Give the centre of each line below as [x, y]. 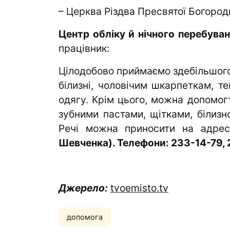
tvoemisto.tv [139, 188]
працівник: [84, 49]
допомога [85, 217]
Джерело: [83, 188]
